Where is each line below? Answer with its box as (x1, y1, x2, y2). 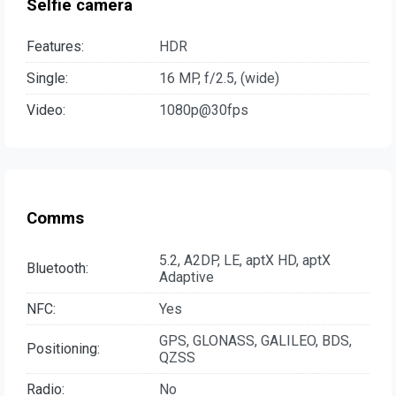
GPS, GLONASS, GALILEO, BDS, (159, 331, 352, 349)
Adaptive (159, 268, 214, 286)
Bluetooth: (27, 260, 88, 278)
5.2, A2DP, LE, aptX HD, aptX (159, 251, 331, 269)
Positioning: (27, 340, 100, 358)
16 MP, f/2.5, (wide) (159, 70, 279, 88)
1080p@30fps (159, 102, 248, 119)
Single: (27, 70, 68, 88)
